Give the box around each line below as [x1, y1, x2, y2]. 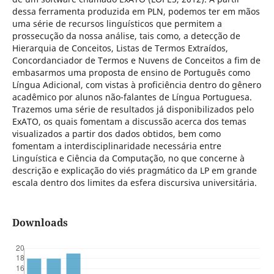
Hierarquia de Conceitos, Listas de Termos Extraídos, [12, 42, 228, 54]
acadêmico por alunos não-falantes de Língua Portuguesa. [12, 91, 252, 103]
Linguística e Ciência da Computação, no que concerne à [12, 152, 245, 164]
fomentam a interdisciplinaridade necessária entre [12, 139, 221, 152]
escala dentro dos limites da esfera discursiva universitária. [12, 176, 257, 188]
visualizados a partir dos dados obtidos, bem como [12, 127, 221, 139]
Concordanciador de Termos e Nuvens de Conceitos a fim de [12, 54, 261, 66]
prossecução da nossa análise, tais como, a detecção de [12, 29, 240, 42]
